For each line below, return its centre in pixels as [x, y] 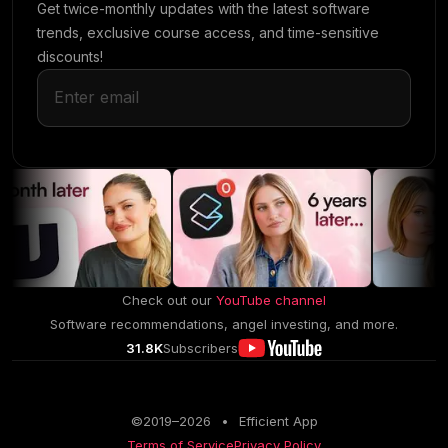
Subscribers [200, 348]
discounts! [70, 56]
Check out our [167, 300]
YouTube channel [271, 300]
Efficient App [278, 421]
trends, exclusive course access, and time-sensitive [208, 32]
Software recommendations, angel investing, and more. [224, 324]
